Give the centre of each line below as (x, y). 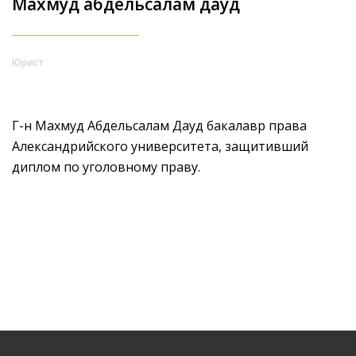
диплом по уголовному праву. (106, 166)
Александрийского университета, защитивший (160, 146)
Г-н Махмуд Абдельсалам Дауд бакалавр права (159, 125)
